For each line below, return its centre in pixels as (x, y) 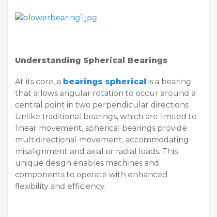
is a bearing (169, 82)
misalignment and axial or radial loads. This (96, 152)
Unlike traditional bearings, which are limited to (106, 117)
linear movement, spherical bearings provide (101, 128)
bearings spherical (105, 82)
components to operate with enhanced (91, 175)
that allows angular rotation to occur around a (105, 93)
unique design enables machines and (87, 163)
